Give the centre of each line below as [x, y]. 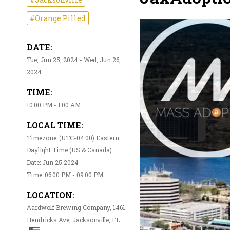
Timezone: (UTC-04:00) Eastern [73, 137]
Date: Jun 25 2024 [53, 162]
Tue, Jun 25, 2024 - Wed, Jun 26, [74, 59]
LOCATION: [51, 195]
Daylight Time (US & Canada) [69, 150]
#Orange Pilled [58, 18]
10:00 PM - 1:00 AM [54, 104]
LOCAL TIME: [55, 125]
